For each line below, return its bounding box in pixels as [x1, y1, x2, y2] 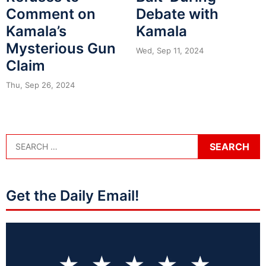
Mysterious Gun [6, 39, 116, 57]
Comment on [6, 5, 96, 23]
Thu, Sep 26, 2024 [6, 80, 75, 90]
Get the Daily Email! [6, 186, 139, 204]
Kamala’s [6, 22, 66, 40]
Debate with [136, 5, 218, 23]
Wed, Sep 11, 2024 [136, 45, 204, 55]
